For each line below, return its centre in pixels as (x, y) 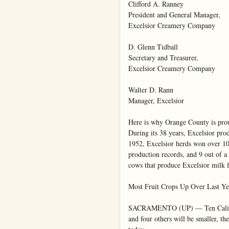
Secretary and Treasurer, (163, 58)
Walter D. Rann (151, 90)
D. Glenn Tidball (153, 47)
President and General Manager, (174, 15)
